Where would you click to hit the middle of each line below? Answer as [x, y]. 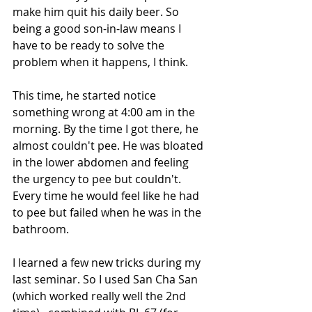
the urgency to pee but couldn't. [98, 179]
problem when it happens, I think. [100, 62]
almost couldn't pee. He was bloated [109, 146]
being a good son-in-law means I [98, 29]
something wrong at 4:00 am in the [105, 112]
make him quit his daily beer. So [97, 12]
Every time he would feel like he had [107, 196]
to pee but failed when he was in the [108, 212]
